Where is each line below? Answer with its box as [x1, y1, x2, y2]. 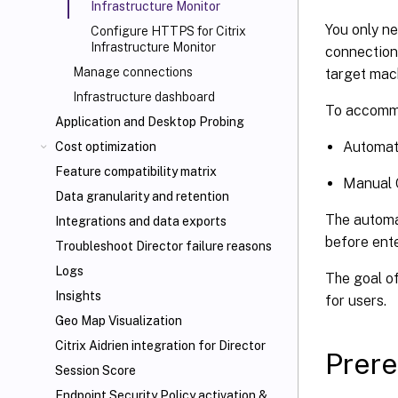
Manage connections [73, 65, 193, 79]
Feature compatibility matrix [55, 164, 217, 179]
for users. [325, 291, 386, 309]
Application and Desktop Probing [55, 115, 244, 129]
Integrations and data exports [55, 214, 227, 228]
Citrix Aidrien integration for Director [55, 338, 266, 353]
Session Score [55, 363, 136, 378]
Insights [55, 289, 101, 303]
